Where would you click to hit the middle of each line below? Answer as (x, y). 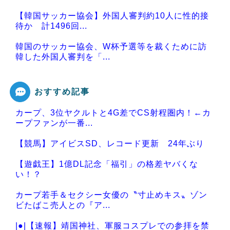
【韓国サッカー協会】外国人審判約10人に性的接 (112, 15)
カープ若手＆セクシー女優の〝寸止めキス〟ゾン (111, 195)
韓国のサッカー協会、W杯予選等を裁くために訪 (111, 46)
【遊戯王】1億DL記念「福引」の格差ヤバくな (107, 164)
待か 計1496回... (51, 26)
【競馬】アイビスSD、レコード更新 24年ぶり (110, 143)
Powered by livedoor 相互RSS (70, 118)
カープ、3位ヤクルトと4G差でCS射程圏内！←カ (113, 112)
